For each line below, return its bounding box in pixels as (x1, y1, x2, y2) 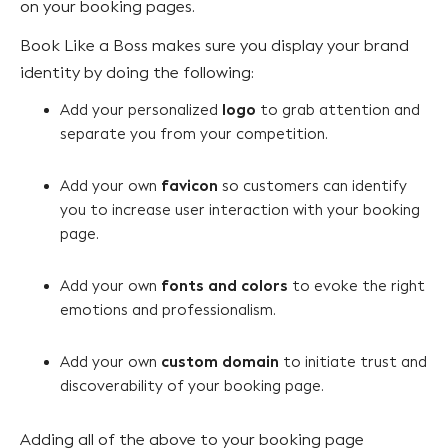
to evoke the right (288, 276, 425, 295)
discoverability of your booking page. (60, 376, 328, 395)
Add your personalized (60, 100, 222, 119)
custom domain (161, 351, 279, 372)
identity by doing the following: (20, 62, 254, 82)
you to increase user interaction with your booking (60, 200, 420, 219)
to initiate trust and (279, 352, 427, 371)
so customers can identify (218, 176, 407, 195)
